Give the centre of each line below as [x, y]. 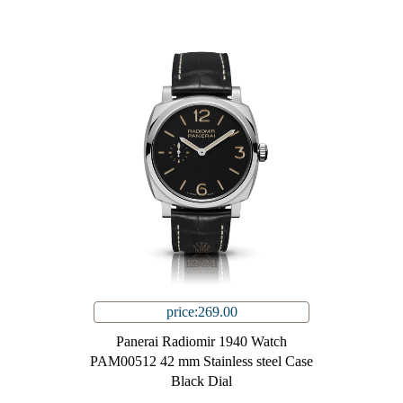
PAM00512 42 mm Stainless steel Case [201, 362]
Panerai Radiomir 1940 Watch [201, 342]
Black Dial [201, 381]
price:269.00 [201, 312]
